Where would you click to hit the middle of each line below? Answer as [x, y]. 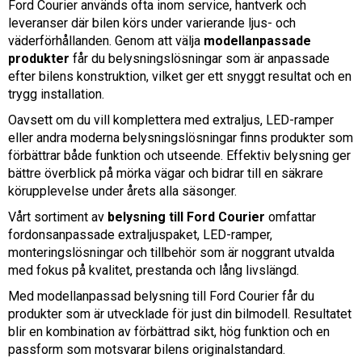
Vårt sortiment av [58, 217]
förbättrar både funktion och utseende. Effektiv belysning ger [179, 155]
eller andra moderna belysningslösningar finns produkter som [181, 137]
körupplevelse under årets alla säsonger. [122, 191]
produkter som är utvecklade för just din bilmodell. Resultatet [180, 314]
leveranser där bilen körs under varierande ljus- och [152, 23]
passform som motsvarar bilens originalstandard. [147, 349]
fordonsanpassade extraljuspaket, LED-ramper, [140, 234]
